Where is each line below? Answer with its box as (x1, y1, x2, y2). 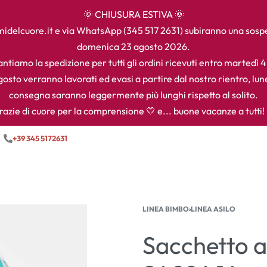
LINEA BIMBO (142, 204, 190, 214)
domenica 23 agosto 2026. (77, 41, 190, 53)
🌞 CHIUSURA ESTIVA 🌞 (83, 8, 184, 21)
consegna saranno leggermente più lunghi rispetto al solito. (9, 89, 258, 101)
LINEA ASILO (191, 204, 236, 214)
